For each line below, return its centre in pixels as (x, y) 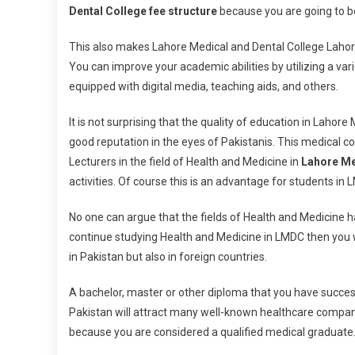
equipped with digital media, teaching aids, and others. (204, 86)
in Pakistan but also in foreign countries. (168, 257)
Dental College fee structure (144, 11)
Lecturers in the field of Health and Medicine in (185, 162)
